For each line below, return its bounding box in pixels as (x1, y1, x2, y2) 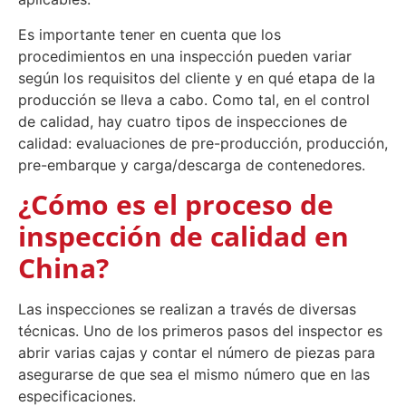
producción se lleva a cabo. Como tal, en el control (18, 90, 370, 109)
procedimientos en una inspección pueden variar (18, 46, 352, 65)
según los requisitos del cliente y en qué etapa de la (18, 68, 375, 87)
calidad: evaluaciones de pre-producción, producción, (18, 133, 388, 152)
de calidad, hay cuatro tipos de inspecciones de (18, 111, 347, 130)
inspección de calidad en (18, 217, 349, 256)
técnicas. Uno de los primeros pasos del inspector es (18, 322, 382, 341)
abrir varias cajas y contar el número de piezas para (18, 343, 375, 362)
